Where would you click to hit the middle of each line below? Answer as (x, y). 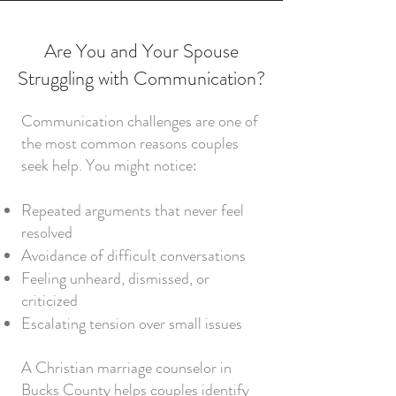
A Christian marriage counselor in (126, 368)
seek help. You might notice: (109, 165)
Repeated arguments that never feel (133, 210)
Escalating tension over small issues (132, 324)
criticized (49, 301)
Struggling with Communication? (141, 78)
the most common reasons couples (130, 143)
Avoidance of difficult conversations (133, 255)
